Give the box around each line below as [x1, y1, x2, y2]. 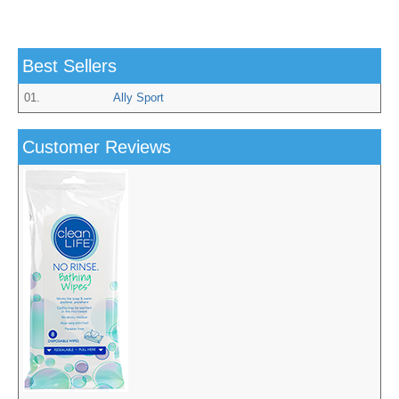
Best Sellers [22, 56, 117, 77]
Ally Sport [113, 91, 164, 105]
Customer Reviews [22, 137, 171, 158]
